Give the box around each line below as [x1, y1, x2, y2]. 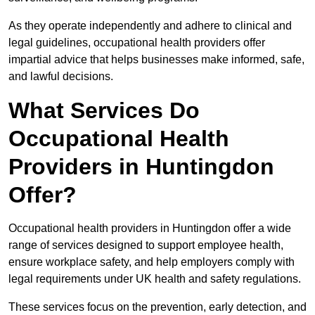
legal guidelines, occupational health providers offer [8, 37, 265, 49]
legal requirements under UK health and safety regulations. [8, 273, 304, 285]
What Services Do [8, 98, 200, 124]
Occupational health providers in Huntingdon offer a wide [8, 222, 291, 235]
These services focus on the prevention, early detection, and [8, 301, 307, 314]
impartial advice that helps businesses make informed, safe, [8, 53, 304, 66]
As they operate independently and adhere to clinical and [8, 20, 292, 32]
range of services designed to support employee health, [8, 239, 283, 252]
